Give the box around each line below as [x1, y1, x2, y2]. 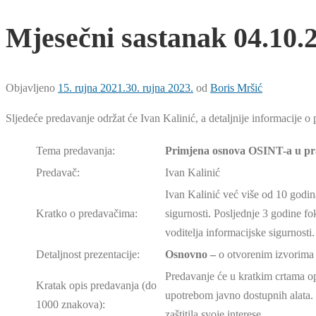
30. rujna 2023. [126, 82, 193, 95]
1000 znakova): [36, 298, 105, 311]
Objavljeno [6, 82, 58, 95]
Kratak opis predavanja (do [36, 279, 157, 292]
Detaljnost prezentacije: [36, 248, 140, 261]
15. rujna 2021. [58, 82, 126, 95]
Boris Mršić [210, 82, 262, 95]
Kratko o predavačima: [36, 207, 138, 220]
